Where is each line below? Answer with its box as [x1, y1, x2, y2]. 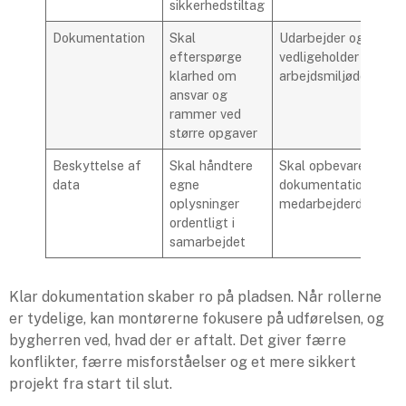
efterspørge [169, 48, 243, 64]
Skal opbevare [279, 157, 366, 173]
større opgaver [169, 124, 258, 140]
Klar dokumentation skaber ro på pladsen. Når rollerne [9, 287, 382, 305]
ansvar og [169, 86, 228, 102]
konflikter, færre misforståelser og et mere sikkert [9, 353, 356, 371]
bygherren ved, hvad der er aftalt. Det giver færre [9, 331, 346, 349]
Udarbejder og [279, 29, 365, 45]
